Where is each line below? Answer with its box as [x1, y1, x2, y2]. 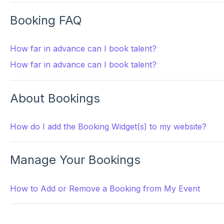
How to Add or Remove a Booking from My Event [9, 183, 200, 193]
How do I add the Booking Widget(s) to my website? [9, 121, 206, 131]
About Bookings [9, 90, 100, 105]
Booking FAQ [9, 12, 82, 27]
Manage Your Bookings [9, 152, 140, 167]
